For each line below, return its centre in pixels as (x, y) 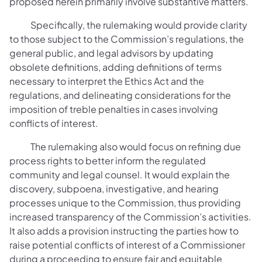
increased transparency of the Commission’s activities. (130, 216)
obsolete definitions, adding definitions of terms (116, 67)
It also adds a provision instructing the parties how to (124, 230)
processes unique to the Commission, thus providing (125, 202)
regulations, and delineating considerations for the (120, 95)
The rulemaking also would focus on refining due (125, 146)
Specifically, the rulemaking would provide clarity (128, 25)
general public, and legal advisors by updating (111, 53)
